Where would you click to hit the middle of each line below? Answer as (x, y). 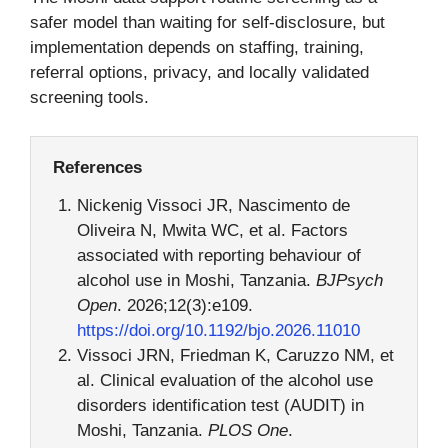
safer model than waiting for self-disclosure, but (207, 23)
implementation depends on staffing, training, (197, 48)
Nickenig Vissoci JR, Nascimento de (213, 206)
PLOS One (247, 431)
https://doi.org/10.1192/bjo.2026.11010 (218, 331)
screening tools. (89, 98)
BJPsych (349, 281)
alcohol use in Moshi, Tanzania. (196, 281)
